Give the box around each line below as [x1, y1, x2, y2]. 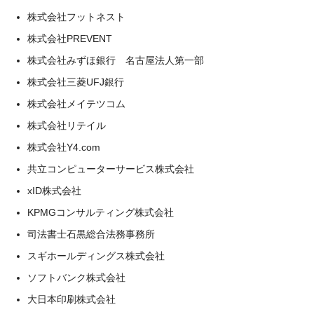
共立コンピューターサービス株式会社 [27, 163, 194, 175]
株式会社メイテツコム [27, 98, 125, 109]
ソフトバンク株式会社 [27, 272, 125, 283]
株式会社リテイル [27, 120, 106, 131]
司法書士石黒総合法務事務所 [27, 228, 155, 240]
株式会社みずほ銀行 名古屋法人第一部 [27, 55, 204, 66]
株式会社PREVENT [27, 33, 112, 44]
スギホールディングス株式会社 [27, 250, 165, 261]
